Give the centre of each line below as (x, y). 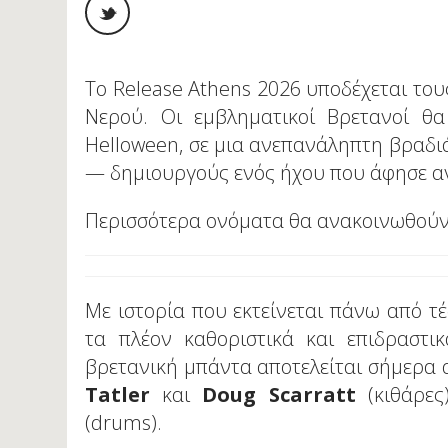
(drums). (124, 423)
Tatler (118, 395)
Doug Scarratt (279, 395)
